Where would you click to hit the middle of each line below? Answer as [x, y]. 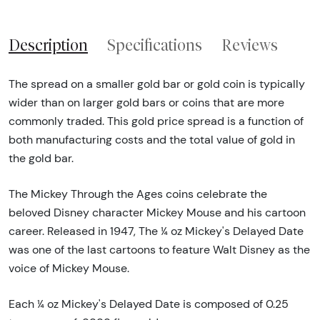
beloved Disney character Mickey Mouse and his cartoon [157, 212]
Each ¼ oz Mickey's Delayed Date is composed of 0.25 [149, 304]
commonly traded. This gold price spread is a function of [156, 121]
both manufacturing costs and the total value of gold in [152, 139]
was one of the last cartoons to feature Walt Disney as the [159, 249]
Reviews [250, 45]
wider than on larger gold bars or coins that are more [146, 102]
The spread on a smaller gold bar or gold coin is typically [157, 84]
